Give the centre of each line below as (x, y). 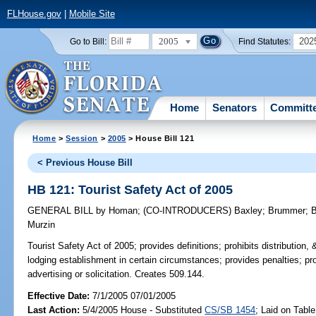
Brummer (287, 211)
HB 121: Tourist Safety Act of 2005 (130, 189)
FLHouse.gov (34, 14)
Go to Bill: (88, 41)
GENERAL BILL (62, 211)
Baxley (249, 211)
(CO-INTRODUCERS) (189, 211)
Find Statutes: (265, 41)
